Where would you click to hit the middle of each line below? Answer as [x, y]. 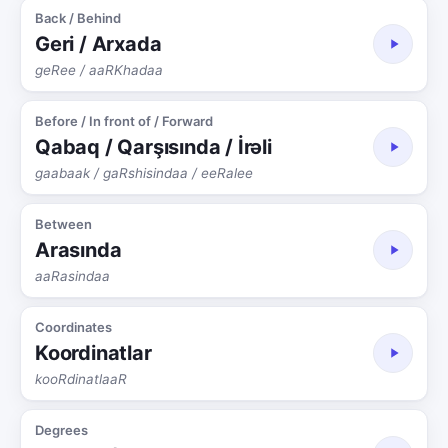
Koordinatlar [93, 352]
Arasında [78, 249]
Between [63, 223]
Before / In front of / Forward [124, 120]
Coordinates [73, 326]
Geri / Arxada [98, 43]
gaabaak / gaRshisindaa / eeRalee [144, 172]
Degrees [61, 429]
